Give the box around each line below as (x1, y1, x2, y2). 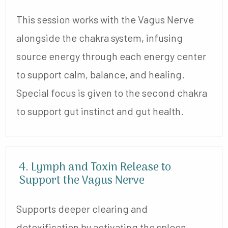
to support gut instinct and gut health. (16, 104, 184, 117)
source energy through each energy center (16, 49, 206, 62)
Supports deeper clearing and (16, 202, 148, 215)
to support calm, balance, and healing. (16, 68, 185, 80)
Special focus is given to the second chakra (16, 86, 207, 99)
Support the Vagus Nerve (19, 171, 145, 190)
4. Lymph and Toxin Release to (19, 158, 171, 177)
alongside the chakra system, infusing (16, 31, 183, 44)
